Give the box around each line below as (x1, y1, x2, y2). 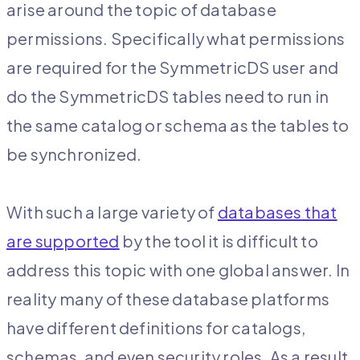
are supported (6, 230, 120, 251)
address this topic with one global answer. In (6, 259, 350, 280)
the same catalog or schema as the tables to (6, 114, 350, 135)
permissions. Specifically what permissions (6, 27, 346, 48)
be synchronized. (6, 143, 142, 164)
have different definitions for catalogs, (6, 317, 306, 337)
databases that (217, 201, 337, 222)
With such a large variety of (6, 201, 218, 222)
